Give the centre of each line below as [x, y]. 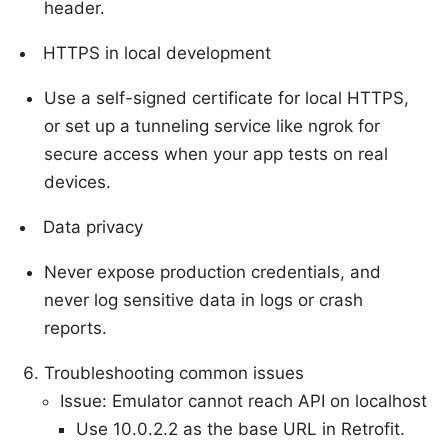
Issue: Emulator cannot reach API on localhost [243, 400]
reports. [75, 327]
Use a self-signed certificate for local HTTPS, [226, 97]
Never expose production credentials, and [212, 271]
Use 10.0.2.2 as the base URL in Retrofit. [240, 428]
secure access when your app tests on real [216, 153]
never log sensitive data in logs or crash [203, 299]
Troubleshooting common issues [174, 372]
